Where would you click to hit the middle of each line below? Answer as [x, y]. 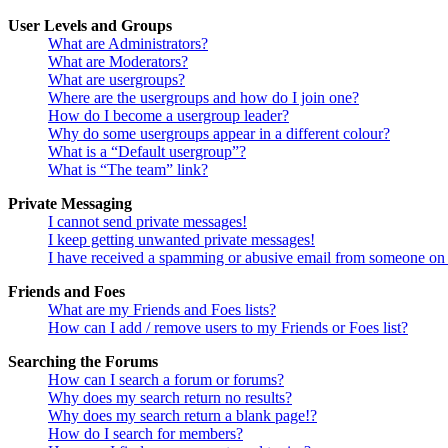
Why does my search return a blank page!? [182, 415]
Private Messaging [70, 203]
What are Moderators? [118, 61]
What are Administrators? [128, 43]
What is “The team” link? [128, 169]
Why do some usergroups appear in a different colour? [219, 133]
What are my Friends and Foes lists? [162, 309]
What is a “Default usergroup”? [147, 151]
